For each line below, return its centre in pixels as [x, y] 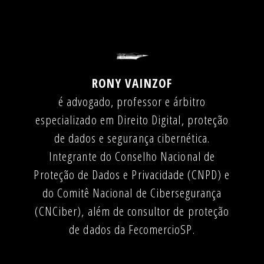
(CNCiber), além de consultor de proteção [132, 211]
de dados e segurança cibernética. [132, 138]
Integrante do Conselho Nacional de [132, 156]
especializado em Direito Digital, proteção [132, 119]
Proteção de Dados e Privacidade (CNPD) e [132, 174]
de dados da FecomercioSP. [132, 229]
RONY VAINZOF [132, 83]
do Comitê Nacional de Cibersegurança [132, 192]
